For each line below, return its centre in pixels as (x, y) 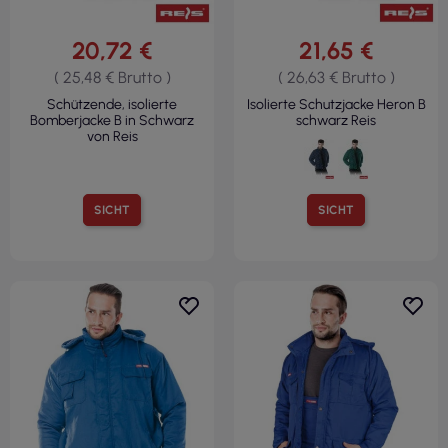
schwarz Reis (336, 121)
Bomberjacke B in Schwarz (112, 121)
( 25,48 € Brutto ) (112, 78)
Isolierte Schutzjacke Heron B (336, 105)
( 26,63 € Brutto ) (336, 78)
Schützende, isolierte (112, 105)
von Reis (112, 137)
